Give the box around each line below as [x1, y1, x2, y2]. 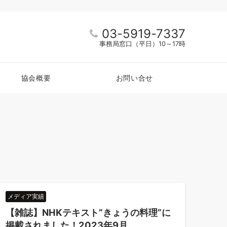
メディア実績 [7, 193, 44, 200]
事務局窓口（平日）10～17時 [99, 40, 185, 48]
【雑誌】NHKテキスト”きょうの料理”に [5, 207, 171, 218]
